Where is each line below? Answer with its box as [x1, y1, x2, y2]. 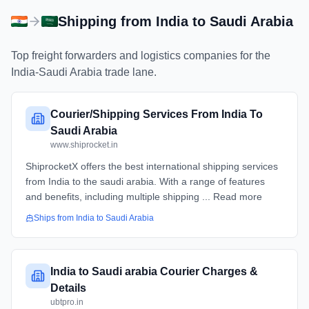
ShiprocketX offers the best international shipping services [26, 161, 278, 172]
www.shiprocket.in [50, 140, 118, 150]
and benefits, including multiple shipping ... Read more [26, 191, 262, 202]
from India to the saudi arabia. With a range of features [26, 176, 265, 187]
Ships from [34, 213, 76, 223]
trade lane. [102, 66, 157, 78]
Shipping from [58, 14, 156, 29]
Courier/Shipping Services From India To [50, 108, 263, 120]
